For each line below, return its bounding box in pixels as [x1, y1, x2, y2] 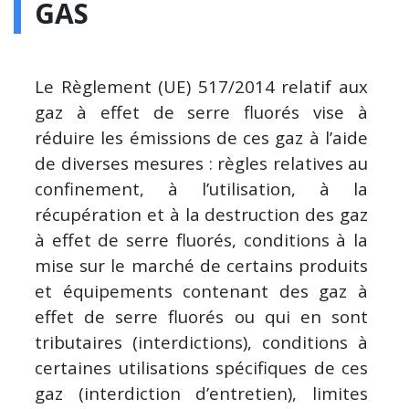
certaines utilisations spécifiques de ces [35, 356, 368, 380]
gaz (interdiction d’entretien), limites [35, 382, 368, 405]
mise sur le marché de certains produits [35, 254, 368, 278]
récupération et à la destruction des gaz [35, 203, 368, 226]
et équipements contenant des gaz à [35, 279, 368, 303]
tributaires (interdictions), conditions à [35, 330, 368, 354]
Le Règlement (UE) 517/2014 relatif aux [35, 75, 368, 99]
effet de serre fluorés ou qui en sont [35, 305, 368, 329]
